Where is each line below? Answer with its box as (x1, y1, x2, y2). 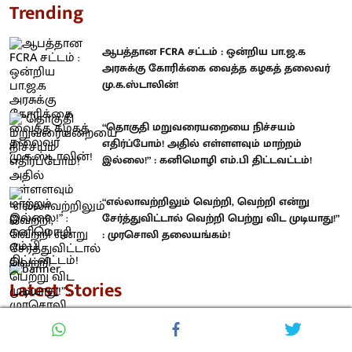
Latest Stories (9, 274, 122, 306)
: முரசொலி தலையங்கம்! (102, 225, 230, 244)
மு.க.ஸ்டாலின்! (102, 75, 178, 94)
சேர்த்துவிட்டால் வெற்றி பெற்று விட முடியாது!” (102, 209, 339, 228)
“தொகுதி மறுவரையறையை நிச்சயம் (102, 117, 295, 136)
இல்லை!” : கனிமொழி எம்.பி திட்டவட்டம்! (102, 150, 312, 169)
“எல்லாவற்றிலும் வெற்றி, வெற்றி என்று (102, 192, 310, 211)
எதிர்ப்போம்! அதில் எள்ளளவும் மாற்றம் (102, 134, 302, 152)
